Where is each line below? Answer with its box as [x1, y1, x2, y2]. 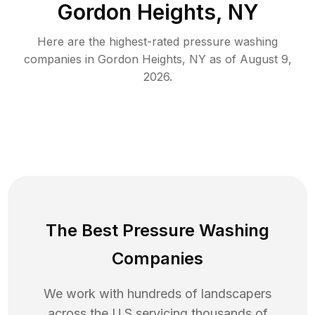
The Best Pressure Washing [46, 220, 269, 241]
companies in [23, 52, 94, 67]
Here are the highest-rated [37, 34, 183, 49]
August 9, [239, 52, 292, 67]
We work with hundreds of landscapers [44, 286, 271, 302]
